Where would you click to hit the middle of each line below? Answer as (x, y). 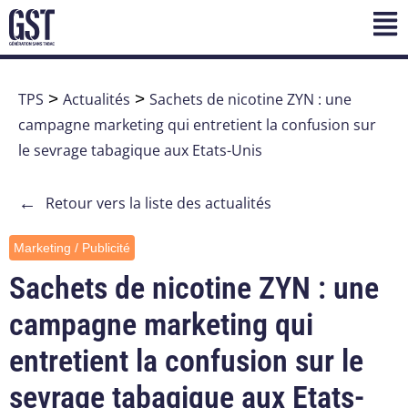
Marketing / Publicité (72, 248)
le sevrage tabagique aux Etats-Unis (140, 151)
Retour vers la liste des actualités (158, 204)
